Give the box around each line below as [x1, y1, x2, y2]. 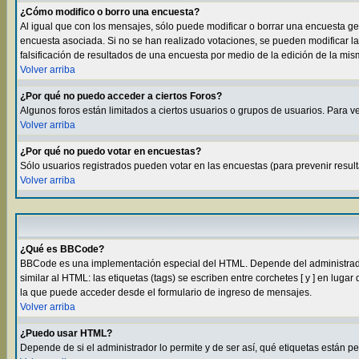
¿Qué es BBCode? [20, 244, 104, 255]
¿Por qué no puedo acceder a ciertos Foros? [20, 91, 222, 102]
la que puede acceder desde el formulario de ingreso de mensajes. [20, 287, 312, 298]
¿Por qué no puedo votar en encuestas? [20, 146, 201, 157]
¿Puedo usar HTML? [20, 328, 112, 339]
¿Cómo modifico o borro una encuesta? [20, 6, 200, 18]
